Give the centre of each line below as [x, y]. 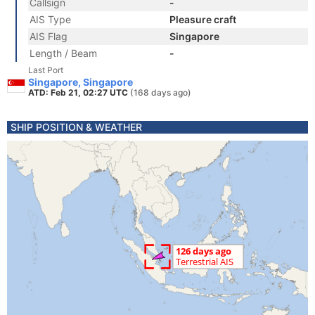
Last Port [46, 70]
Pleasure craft [203, 19]
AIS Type [50, 19]
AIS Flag [49, 36]
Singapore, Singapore [81, 82]
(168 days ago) [161, 92]
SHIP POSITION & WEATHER [76, 127]
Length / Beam [63, 53]
